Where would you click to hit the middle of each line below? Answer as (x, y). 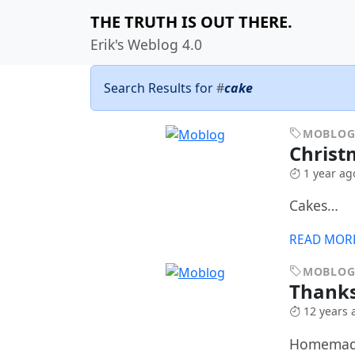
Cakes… (314, 206)
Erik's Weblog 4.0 (146, 44)
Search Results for (160, 88)
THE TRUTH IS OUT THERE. (191, 22)
